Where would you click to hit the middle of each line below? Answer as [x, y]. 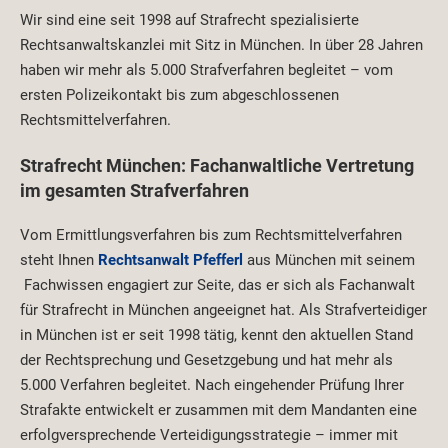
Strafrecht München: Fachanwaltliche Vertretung [217, 166]
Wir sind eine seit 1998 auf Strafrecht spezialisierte [189, 20]
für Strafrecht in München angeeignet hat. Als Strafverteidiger [223, 310]
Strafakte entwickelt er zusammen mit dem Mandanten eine [218, 410]
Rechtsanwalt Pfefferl [170, 260]
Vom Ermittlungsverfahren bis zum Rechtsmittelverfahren [211, 235]
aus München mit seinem [329, 260]
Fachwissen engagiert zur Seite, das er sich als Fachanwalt [217, 285]
